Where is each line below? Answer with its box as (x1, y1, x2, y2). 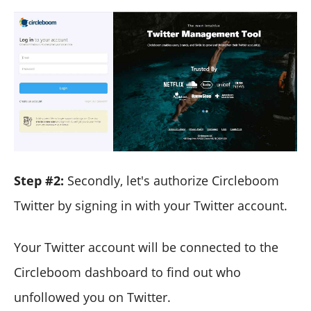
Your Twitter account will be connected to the (14, 238, 278, 255)
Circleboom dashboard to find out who (14, 263, 241, 280)
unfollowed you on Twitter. (14, 288, 171, 305)
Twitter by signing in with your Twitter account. (14, 196, 287, 214)
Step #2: (14, 171, 64, 189)
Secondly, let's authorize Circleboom (64, 171, 279, 189)
